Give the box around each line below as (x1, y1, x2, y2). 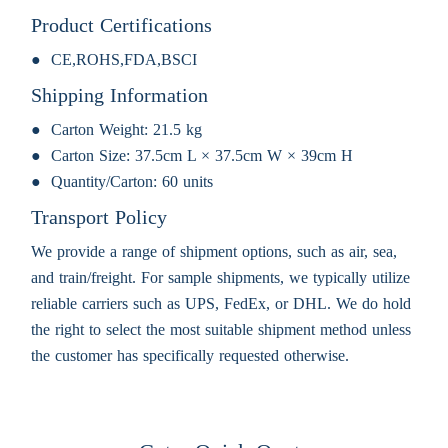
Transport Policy (31, 206, 167, 229)
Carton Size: (51, 147, 135, 165)
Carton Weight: (51, 121, 153, 139)
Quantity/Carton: (51, 173, 162, 191)
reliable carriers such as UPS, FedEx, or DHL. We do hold (31, 295, 411, 313)
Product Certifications (31, 14, 212, 37)
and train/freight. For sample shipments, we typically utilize (31, 269, 410, 287)
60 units (162, 173, 213, 191)
